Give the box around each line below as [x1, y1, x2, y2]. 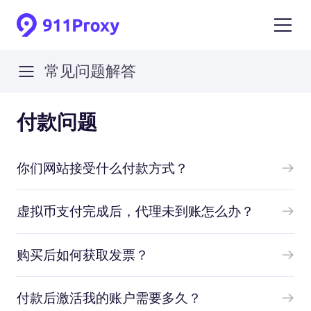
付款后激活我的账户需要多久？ [16, 289, 201, 307]
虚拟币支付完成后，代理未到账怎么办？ [16, 203, 254, 220]
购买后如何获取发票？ [16, 246, 149, 263]
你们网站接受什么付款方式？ [16, 159, 188, 176]
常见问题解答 [44, 61, 136, 81]
